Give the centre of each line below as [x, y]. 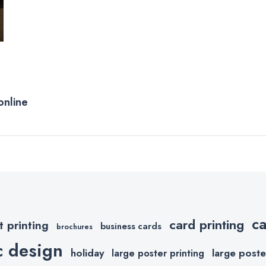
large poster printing [158, 254]
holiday [87, 253]
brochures [75, 227]
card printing [207, 225]
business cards [131, 227]
